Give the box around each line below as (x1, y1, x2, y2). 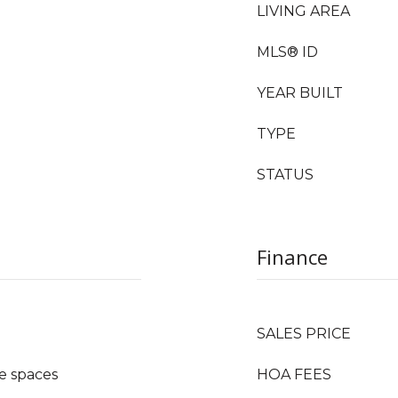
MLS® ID (257, 44, 318, 60)
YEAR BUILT (257, 84, 343, 101)
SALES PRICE (257, 325, 351, 342)
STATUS (257, 166, 314, 183)
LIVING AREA (257, 3, 350, 20)
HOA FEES (257, 366, 331, 383)
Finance (257, 243, 328, 270)
